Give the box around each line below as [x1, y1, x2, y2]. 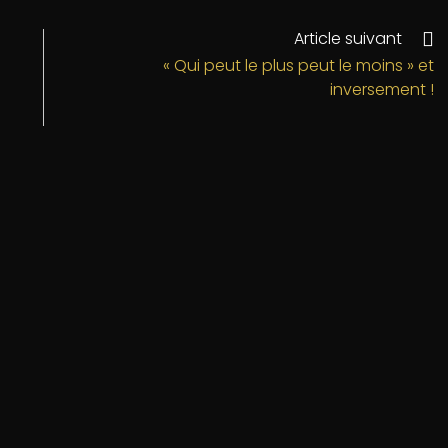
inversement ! [330, 78, 434, 101]
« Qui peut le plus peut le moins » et [163, 54, 434, 77]
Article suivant [294, 27, 402, 50]
